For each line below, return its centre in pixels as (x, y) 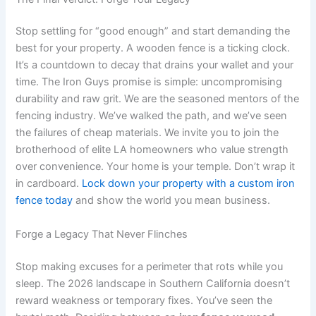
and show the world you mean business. (172, 201)
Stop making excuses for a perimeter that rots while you (150, 266)
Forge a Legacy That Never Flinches (102, 234)
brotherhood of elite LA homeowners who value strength (152, 150)
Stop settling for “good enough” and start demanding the (153, 31)
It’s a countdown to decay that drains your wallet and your (155, 65)
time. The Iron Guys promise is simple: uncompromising (149, 82)
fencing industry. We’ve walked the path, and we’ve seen (152, 116)
